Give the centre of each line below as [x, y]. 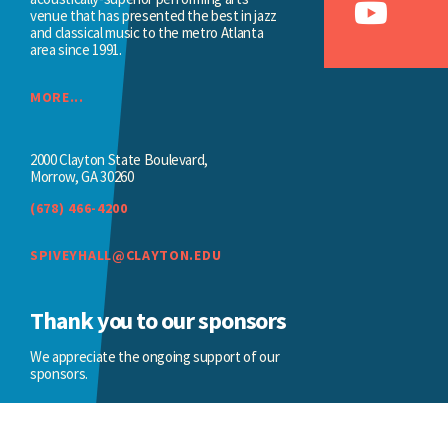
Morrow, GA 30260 [82, 177]
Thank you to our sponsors [158, 321]
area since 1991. [76, 50]
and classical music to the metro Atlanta [147, 33]
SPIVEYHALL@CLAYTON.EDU [126, 255]
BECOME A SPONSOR [100, 419]
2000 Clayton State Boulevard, [119, 160]
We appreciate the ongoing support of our [155, 356]
